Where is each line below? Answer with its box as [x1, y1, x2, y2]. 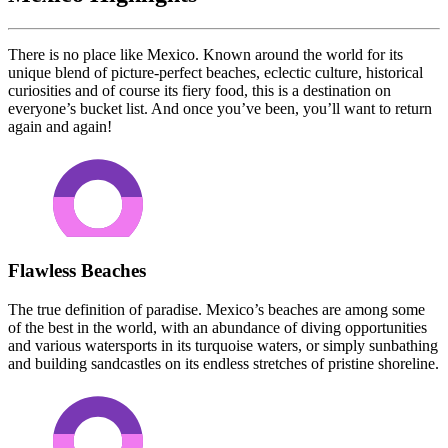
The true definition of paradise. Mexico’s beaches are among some [8, 300, 425, 318]
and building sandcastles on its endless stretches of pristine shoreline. [8, 354, 439, 372]
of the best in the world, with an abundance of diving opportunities [8, 318, 427, 336]
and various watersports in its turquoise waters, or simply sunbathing [8, 336, 438, 354]
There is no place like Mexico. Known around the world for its [8, 46, 403, 64]
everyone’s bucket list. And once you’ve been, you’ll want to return [8, 100, 432, 118]
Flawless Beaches [8, 259, 146, 281]
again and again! [8, 118, 112, 136]
